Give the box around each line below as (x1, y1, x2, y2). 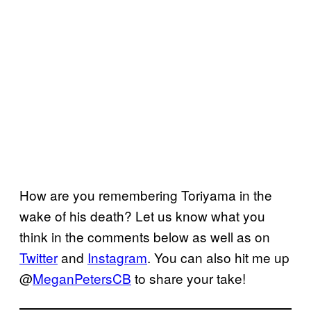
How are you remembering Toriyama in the (19, 185, 272, 204)
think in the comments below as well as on (19, 226, 270, 246)
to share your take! (131, 268, 246, 287)
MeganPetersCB (33, 268, 131, 287)
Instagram (87, 247, 147, 267)
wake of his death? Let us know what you (19, 205, 265, 225)
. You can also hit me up (147, 247, 289, 267)
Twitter (19, 247, 58, 267)
